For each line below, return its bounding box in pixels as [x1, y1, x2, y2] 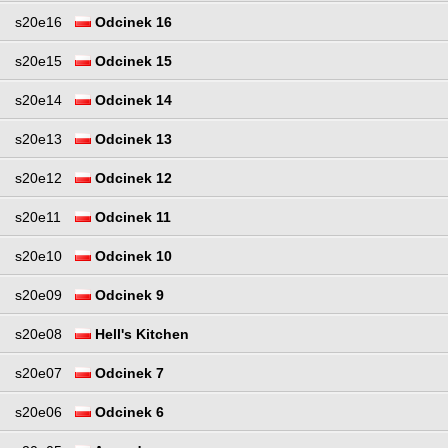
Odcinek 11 [91, 209, 171, 226]
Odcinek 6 [91, 404, 164, 421]
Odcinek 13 [91, 131, 172, 148]
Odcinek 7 [91, 365, 164, 382]
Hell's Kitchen [91, 326, 189, 343]
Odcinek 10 [91, 248, 172, 265]
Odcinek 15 [91, 53, 172, 70]
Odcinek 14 [91, 92, 172, 109]
